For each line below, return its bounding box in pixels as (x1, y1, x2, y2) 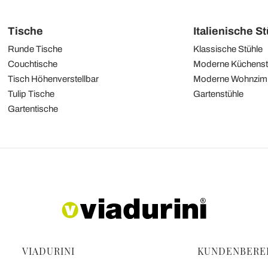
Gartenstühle (193, 89, 244, 99)
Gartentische (7, 103, 58, 114)
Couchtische (7, 59, 57, 69)
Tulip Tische (7, 89, 54, 99)
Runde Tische (7, 44, 62, 54)
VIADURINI (22, 245, 75, 257)
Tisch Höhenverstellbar (7, 74, 99, 84)
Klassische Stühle (193, 44, 263, 54)
